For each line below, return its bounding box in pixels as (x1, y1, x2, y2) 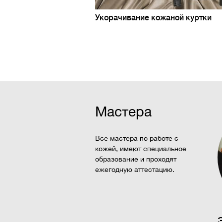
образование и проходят (95, 155, 176, 163)
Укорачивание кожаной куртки (95, 13, 212, 22)
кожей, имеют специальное (95, 145, 186, 153)
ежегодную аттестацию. (95, 166, 174, 173)
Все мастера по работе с (95, 134, 178, 142)
